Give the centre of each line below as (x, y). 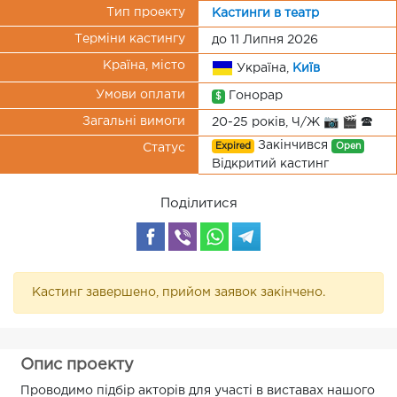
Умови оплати (140, 95)
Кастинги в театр (265, 13)
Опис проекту (77, 365)
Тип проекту (146, 12)
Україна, (263, 68)
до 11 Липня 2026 (265, 40)
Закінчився (293, 145)
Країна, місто (144, 66)
